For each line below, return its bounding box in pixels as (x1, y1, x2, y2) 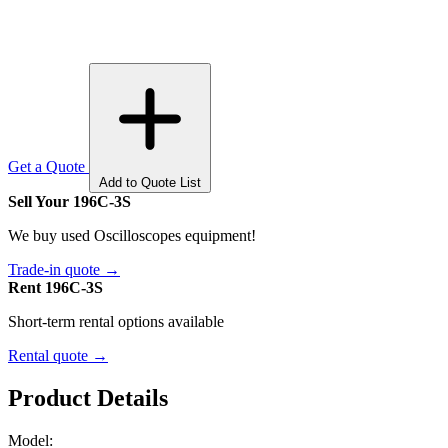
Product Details (8, 384, 168, 411)
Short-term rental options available (8, 312, 224, 330)
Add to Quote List (99, 174, 201, 190)
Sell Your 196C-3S (8, 192, 131, 210)
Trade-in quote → (8, 260, 120, 278)
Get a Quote (8, 157, 89, 175)
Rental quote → (8, 346, 108, 364)
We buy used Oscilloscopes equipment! (8, 226, 256, 244)
